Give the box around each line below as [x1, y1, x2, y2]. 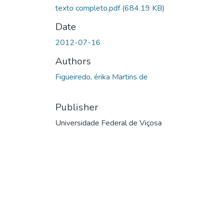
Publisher [55, 100, 98, 114]
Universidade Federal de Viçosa [55, 117, 162, 128]
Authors [55, 54, 91, 68]
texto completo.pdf [55, 2, 122, 14]
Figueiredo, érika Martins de [55, 71, 148, 82]
